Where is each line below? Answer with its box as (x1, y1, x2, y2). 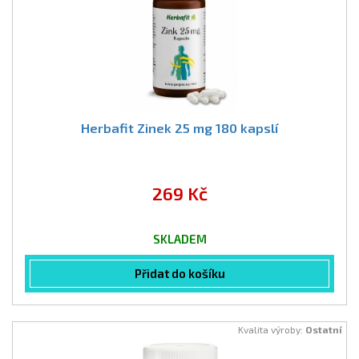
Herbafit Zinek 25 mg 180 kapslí (81, 120, 278, 135)
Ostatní (305, 324, 342, 335)
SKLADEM (152, 232, 207, 246)
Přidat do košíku (134, 266, 225, 280)
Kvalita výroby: (238, 324, 305, 335)
